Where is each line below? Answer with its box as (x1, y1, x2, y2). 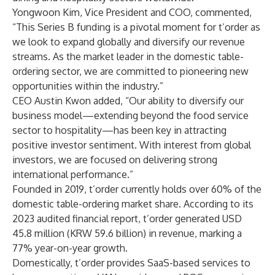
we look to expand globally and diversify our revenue (12, 36, 245, 48)
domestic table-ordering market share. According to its (12, 198, 254, 210)
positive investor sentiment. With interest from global (12, 139, 251, 151)
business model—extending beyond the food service (12, 109, 249, 122)
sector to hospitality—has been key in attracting (12, 124, 227, 136)
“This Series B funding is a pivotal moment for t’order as (12, 21, 260, 33)
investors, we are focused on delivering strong (12, 153, 217, 166)
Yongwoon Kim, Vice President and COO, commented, (12, 6, 252, 18)
